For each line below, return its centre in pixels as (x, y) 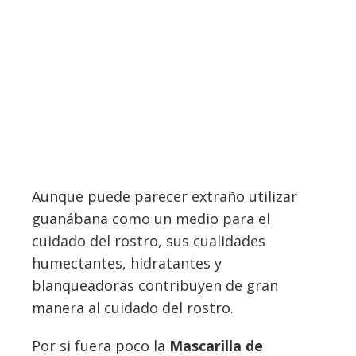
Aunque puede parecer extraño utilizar (164, 197)
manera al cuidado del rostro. (133, 308)
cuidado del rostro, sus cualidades (149, 241)
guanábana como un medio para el (151, 219)
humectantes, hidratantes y (127, 263)
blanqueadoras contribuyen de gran (155, 286)
